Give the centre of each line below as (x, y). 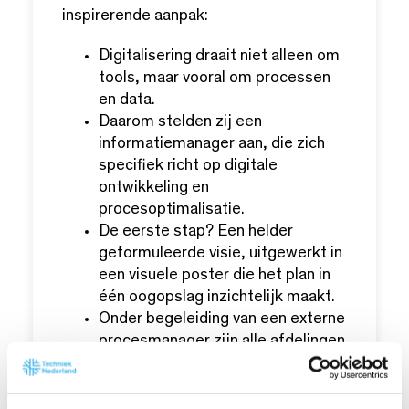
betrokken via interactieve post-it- (220, 363)
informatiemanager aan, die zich (212, 144)
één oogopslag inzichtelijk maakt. (217, 297)
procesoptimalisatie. (172, 210)
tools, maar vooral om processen (215, 78)
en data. (127, 100)
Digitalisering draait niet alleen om (219, 56)
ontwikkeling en (154, 188)
